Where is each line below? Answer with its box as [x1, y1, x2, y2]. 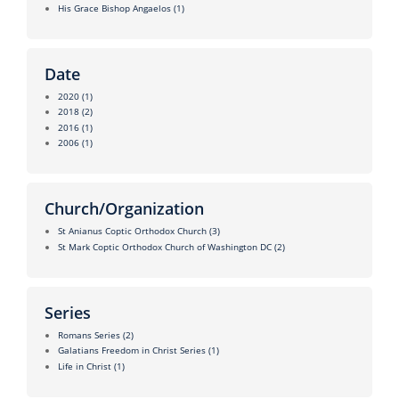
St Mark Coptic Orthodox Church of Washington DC [58, 240, 272, 253]
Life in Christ [58, 359, 111, 372]
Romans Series [58, 328, 120, 341]
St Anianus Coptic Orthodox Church [58, 224, 207, 238]
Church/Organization [45, 198, 204, 220]
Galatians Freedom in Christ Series [58, 344, 206, 357]
